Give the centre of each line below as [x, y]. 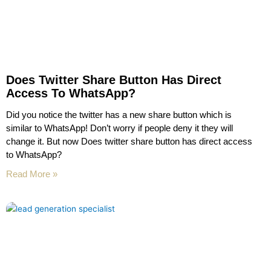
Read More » [32, 174]
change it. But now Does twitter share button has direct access [129, 141]
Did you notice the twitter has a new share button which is [119, 115]
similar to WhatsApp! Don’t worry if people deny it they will [119, 128]
